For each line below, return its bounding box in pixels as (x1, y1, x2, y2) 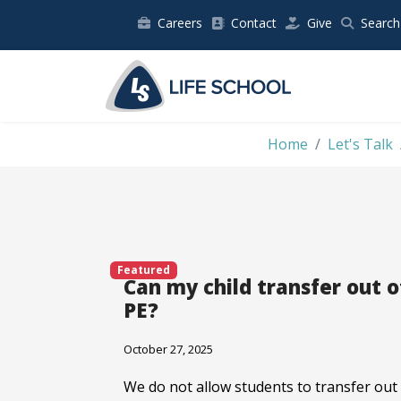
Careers (158, 14, 202, 31)
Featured (116, 261, 170, 277)
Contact (231, 14, 277, 31)
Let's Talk (328, 133, 393, 154)
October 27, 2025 (124, 340, 213, 357)
